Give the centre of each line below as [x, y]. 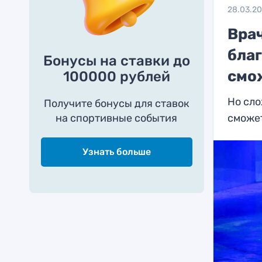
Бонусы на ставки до [116, 61]
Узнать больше [116, 152]
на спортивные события [117, 118]
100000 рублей [116, 77]
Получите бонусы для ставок [116, 104]
